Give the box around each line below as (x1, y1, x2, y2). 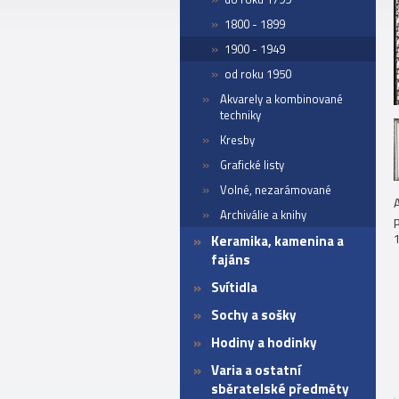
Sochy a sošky (211, 305, 297, 325)
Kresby (220, 131, 255, 149)
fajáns (211, 249, 250, 270)
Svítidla (211, 277, 257, 297)
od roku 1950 (224, 65, 291, 83)
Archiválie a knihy (220, 206, 306, 224)
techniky (220, 106, 261, 124)
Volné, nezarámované (220, 181, 331, 199)
